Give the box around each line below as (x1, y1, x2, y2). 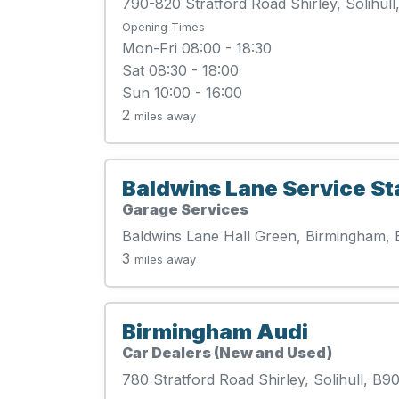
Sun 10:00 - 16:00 (122, 84, 242, 102)
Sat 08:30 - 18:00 (122, 61, 239, 79)
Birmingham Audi (122, 319, 308, 345)
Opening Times (122, 20, 205, 34)
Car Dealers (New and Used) (122, 344, 332, 362)
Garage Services (122, 200, 248, 218)
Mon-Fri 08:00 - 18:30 (122, 39, 272, 57)
